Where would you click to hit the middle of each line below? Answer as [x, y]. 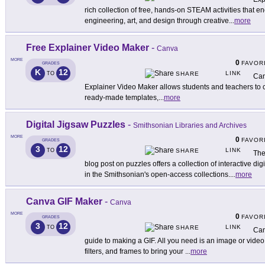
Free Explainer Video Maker [88, 48]
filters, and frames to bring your [135, 252]
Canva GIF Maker [64, 202]
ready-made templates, [122, 98]
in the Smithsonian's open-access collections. [157, 175]
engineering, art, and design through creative [157, 21]
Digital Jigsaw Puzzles [76, 125]
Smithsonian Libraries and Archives [190, 126]
